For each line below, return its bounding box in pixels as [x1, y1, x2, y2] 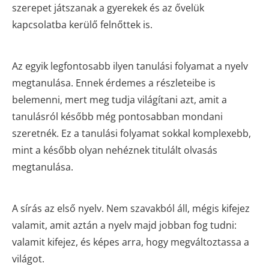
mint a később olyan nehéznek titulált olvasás [12, 143, 217, 157]
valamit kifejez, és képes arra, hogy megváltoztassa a [12, 235, 249, 249]
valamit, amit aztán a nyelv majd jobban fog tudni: [12, 218, 237, 232]
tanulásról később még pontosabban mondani [12, 109, 223, 123]
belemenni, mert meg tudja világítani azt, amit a [12, 92, 227, 106]
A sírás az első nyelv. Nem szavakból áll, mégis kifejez [12, 201, 250, 215]
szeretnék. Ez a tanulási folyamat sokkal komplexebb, [12, 126, 251, 140]
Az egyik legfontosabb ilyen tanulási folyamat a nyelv [12, 59, 248, 73]
